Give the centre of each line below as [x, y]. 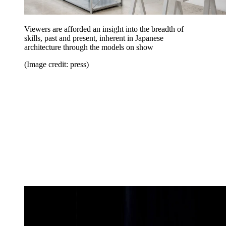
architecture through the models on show [89, 47]
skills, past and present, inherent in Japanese [94, 38]
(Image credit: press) [56, 65]
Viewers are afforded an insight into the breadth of [104, 29]
